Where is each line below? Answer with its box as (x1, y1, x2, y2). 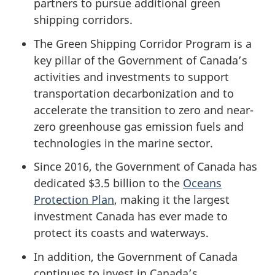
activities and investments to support (34, 69, 229, 84)
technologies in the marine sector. (34, 135, 219, 150)
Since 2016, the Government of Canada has (34, 159, 257, 174)
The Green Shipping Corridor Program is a (34, 36, 252, 51)
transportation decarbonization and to (34, 85, 234, 101)
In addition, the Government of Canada (34, 249, 238, 264)
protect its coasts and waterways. (34, 225, 209, 241)
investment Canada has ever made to (34, 209, 228, 224)
